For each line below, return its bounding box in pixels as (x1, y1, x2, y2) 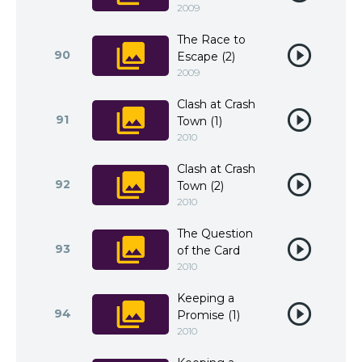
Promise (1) (177, 308, 240, 322)
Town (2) (177, 179, 224, 193)
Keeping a (177, 291, 234, 305)
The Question (177, 226, 253, 241)
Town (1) (177, 114, 222, 128)
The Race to (177, 32, 246, 47)
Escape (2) (177, 49, 235, 64)
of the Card (177, 243, 240, 258)
